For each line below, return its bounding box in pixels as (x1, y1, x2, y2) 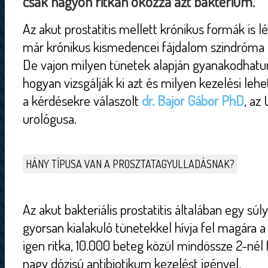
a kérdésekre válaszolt (23, 92, 142, 109)
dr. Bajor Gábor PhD (142, 92, 244, 109)
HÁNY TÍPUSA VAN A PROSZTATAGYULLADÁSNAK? (26, 157, 234, 170)
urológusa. (23, 109, 77, 127)
